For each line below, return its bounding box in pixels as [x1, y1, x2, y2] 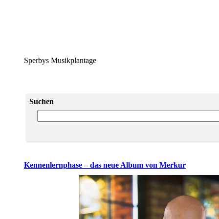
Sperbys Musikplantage [24, 56, 96, 65]
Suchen [29, 97, 54, 106]
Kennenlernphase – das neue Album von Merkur [24, 160, 186, 169]
